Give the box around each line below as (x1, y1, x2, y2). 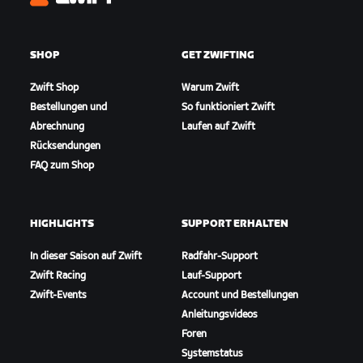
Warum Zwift (181, 82, 239, 95)
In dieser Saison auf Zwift (30, 250, 143, 263)
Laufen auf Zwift (181, 121, 255, 134)
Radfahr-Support (181, 250, 258, 263)
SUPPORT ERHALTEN (181, 218, 288, 231)
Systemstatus (181, 348, 243, 361)
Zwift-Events (30, 289, 88, 302)
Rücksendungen (30, 140, 101, 153)
